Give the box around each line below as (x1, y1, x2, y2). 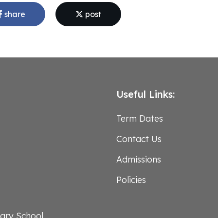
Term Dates (116, 112, 163, 124)
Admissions (116, 153, 161, 164)
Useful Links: (116, 88, 175, 100)
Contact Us (116, 133, 162, 144)
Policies (116, 174, 146, 185)
